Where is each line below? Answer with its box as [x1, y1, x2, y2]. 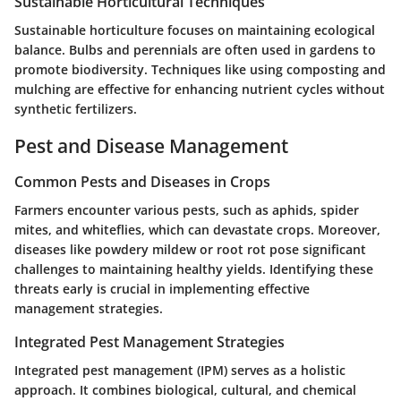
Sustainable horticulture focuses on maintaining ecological [14, 21, 375, 39]
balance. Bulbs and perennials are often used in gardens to [14, 41, 376, 59]
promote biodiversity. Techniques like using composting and [14, 61, 386, 79]
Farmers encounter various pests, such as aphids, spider [14, 200, 359, 218]
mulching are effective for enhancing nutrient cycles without [14, 81, 385, 98]
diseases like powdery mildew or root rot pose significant [14, 240, 366, 258]
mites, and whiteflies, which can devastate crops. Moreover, [14, 220, 380, 238]
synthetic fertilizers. [14, 100, 137, 118]
